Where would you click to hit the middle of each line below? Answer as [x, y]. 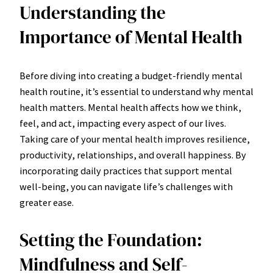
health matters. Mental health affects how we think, [130, 107]
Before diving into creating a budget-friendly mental [131, 75]
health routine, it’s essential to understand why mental [136, 91]
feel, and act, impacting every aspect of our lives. [123, 123]
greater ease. [47, 202]
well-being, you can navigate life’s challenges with [126, 186]
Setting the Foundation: [111, 240]
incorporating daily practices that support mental [126, 170]
